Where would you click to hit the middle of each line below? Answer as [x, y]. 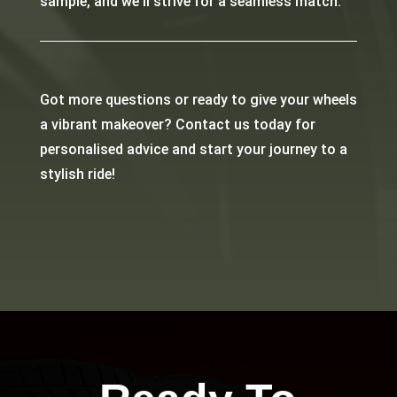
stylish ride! [77, 175]
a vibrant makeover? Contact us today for [177, 125]
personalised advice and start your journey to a [193, 150]
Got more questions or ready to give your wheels [198, 100]
